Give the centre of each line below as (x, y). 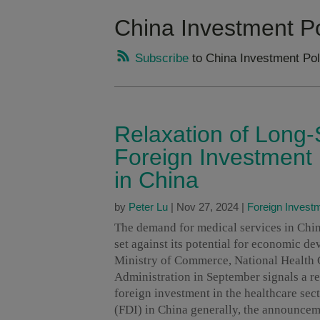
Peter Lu (148, 207)
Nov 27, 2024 (207, 207)
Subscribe (160, 59)
